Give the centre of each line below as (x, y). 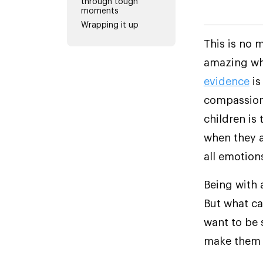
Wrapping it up (110, 25)
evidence (226, 81)
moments (100, 11)
